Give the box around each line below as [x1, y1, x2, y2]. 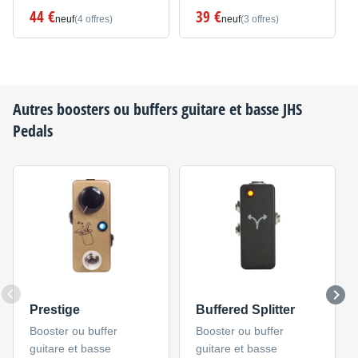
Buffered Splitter [195, 303, 295, 317]
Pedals [13, 119, 53, 141]
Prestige [29, 303, 80, 317]
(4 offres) [74, 14, 113, 26]
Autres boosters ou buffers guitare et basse [13, 97, 283, 120]
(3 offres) [240, 14, 279, 26]
